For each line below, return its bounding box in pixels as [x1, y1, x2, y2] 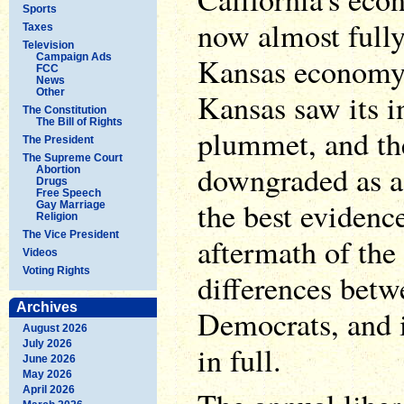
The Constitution [23, 103, 106, 116]
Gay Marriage [36, 197, 106, 211]
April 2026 [23, 382, 75, 396]
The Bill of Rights [36, 115, 123, 128]
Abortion [36, 162, 80, 176]
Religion [36, 209, 78, 223]
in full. [197, 339, 281, 381]
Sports [23, 2, 57, 15]
